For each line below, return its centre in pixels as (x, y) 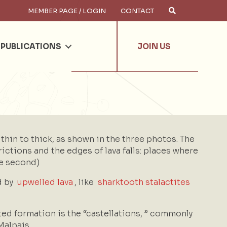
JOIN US (154, 46)
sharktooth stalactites (144, 182)
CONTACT (137, 11)
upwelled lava (45, 182)
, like (85, 182)
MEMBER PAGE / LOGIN (67, 11)
